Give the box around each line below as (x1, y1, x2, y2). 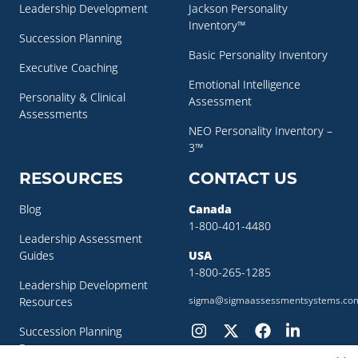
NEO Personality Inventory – (189, 122, 332, 138)
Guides (19, 247, 54, 263)
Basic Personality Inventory (189, 46, 328, 62)
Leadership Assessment (19, 230, 142, 246)
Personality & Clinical (19, 89, 125, 105)
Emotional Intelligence (189, 76, 300, 92)
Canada (189, 201, 232, 217)
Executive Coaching (19, 59, 117, 75)
